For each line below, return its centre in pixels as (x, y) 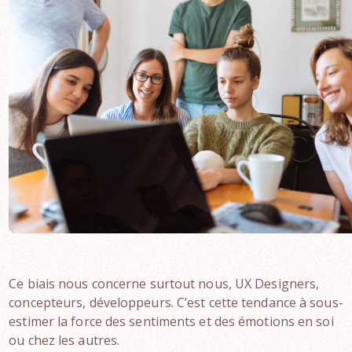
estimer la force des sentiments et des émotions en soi (171, 321)
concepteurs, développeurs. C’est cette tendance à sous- (176, 302)
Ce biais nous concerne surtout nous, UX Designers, (164, 284)
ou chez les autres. (64, 340)
